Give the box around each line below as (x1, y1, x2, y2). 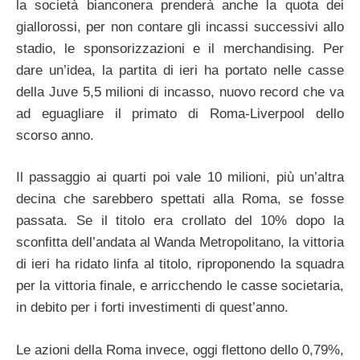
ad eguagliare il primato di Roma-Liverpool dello (16, 105, 344, 121)
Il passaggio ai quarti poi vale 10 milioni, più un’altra (16, 170, 344, 186)
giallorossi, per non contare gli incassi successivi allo (16, 18, 344, 35)
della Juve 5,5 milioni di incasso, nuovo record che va (16, 84, 344, 100)
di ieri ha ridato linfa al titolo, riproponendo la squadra (16, 256, 344, 272)
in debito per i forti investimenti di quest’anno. (16, 300, 288, 316)
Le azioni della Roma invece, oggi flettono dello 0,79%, (16, 342, 344, 358)
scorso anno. (16, 127, 94, 143)
